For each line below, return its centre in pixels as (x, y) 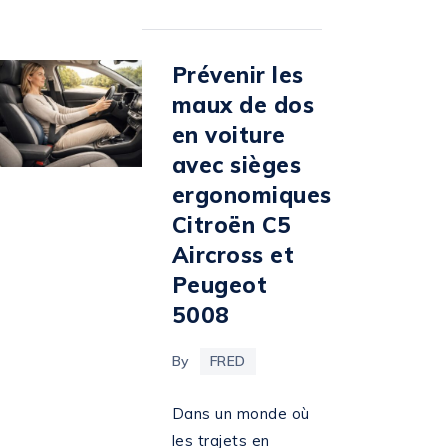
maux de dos (243, 105)
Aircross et (233, 255)
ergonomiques (251, 195)
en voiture (228, 135)
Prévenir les (237, 75)
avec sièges (236, 165)
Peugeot (219, 285)
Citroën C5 (231, 225)
